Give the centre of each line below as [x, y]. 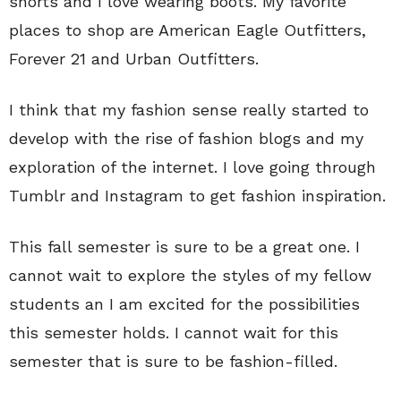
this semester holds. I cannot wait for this [174, 332]
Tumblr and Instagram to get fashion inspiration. [197, 195]
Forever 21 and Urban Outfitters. [134, 58]
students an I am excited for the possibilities [184, 303]
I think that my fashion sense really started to [189, 109]
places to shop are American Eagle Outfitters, [188, 30]
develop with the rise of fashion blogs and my [186, 138]
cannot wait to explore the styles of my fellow [190, 275]
